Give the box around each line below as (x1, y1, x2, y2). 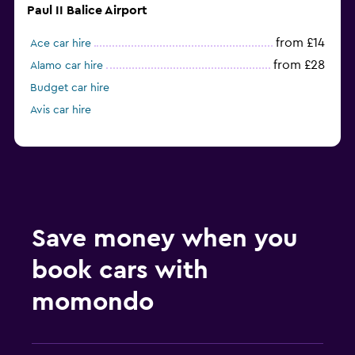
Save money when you (32, 226, 298, 252)
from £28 (273, 59, 325, 72)
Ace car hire (30, 38, 91, 50)
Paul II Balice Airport (27, 4, 147, 17)
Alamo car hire (30, 60, 103, 72)
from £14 (276, 36, 325, 50)
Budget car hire (30, 82, 109, 94)
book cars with (32, 258, 208, 284)
